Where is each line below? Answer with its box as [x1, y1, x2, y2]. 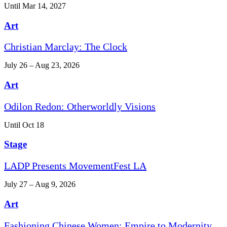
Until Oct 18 [4, 120, 44, 129]
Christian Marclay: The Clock [4, 41, 127, 53]
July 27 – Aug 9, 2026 [4, 180, 75, 189]
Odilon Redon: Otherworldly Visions [4, 100, 156, 112]
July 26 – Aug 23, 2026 [4, 61, 80, 70]
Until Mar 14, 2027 [4, 1, 66, 10]
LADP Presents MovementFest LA [4, 160, 146, 172]
